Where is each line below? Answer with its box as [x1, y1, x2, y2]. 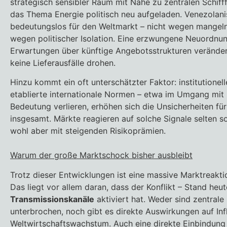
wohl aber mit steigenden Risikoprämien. [10, 126, 166, 136]
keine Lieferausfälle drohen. [10, 57, 116, 68]
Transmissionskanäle [10, 194, 94, 204]
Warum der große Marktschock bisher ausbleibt [10, 150, 193, 161]
